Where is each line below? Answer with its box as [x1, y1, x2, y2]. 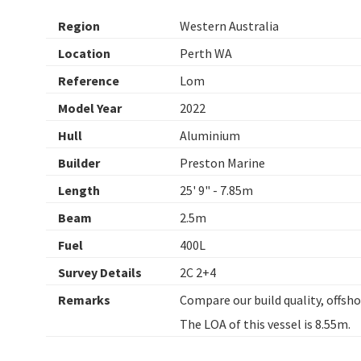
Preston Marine [180, 154, 265, 171]
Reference [58, 72, 119, 89]
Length [58, 181, 100, 198]
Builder [58, 154, 100, 171]
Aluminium [180, 127, 240, 143]
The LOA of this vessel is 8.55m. [180, 315, 351, 332]
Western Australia [180, 17, 279, 34]
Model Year [58, 99, 122, 116]
